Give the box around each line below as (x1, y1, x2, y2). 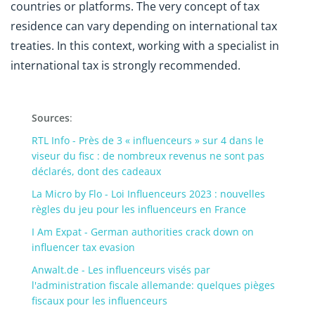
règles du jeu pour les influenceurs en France (32, 202, 246, 216)
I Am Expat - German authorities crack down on (32, 224, 254, 238)
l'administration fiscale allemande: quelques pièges (32, 278, 275, 292)
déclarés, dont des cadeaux (32, 164, 161, 178)
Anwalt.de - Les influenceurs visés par (32, 262, 210, 276)
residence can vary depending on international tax (11, 18, 277, 34)
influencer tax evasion (32, 240, 135, 254)
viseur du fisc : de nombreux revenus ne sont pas (32, 148, 264, 162)
